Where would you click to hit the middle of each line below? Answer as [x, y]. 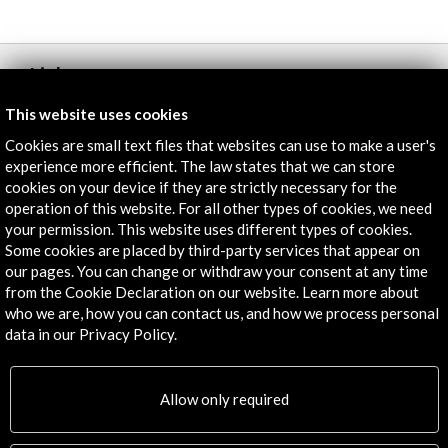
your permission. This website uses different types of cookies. [208, 228]
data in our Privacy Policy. [91, 333]
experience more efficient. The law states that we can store [200, 165]
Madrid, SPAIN [98, 325]
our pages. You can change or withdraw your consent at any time [216, 270]
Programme [89, 114]
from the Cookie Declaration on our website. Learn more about [212, 291]
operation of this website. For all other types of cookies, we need [218, 207]
